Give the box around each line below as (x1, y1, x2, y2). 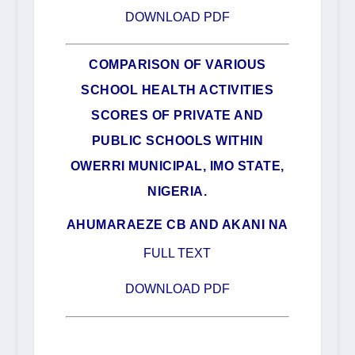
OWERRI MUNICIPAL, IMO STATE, (70, 159, 284, 174)
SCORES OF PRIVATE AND (91, 109, 264, 123)
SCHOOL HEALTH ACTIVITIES (81, 83, 274, 97)
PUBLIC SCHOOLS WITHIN (91, 134, 264, 148)
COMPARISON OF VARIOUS (89, 58, 266, 72)
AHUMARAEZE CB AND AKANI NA (66, 218, 288, 232)
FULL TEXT (143, 246, 212, 261)
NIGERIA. (147, 185, 208, 199)
